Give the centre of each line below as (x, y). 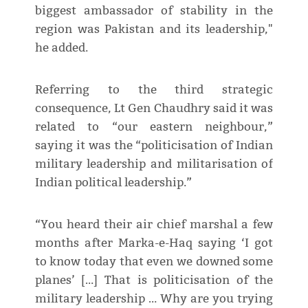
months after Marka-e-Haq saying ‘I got (154, 243)
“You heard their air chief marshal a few (154, 224)
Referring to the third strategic (154, 89)
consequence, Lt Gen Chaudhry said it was (154, 108)
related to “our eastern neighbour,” (154, 126)
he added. (61, 47)
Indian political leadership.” (113, 182)
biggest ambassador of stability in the (154, 10)
